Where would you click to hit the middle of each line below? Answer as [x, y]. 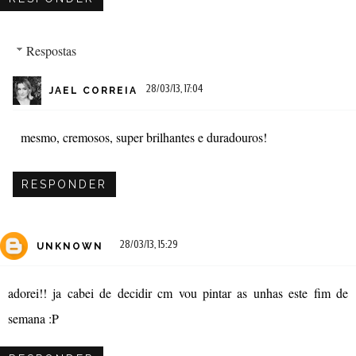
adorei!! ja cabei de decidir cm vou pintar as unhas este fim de [178, 292]
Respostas [51, 50]
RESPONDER [64, 184]
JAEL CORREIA [93, 91]
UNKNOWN [70, 247]
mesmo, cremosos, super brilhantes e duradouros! [144, 137]
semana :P [33, 318]
